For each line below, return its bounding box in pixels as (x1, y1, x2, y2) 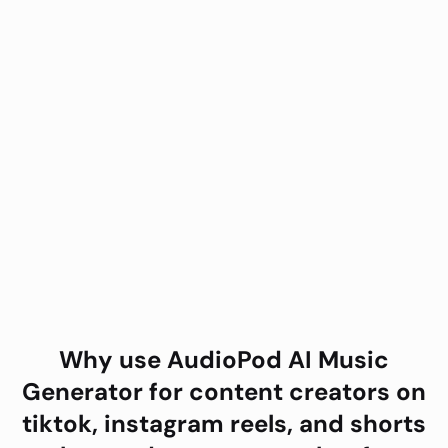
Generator (22, 376, 143, 408)
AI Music (288, 344, 389, 376)
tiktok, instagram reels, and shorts (22, 408, 426, 440)
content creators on (189, 376, 426, 408)
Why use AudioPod (59, 344, 288, 376)
